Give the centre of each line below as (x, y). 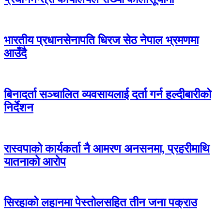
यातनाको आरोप (35, 162)
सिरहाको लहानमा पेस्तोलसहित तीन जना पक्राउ (101, 203)
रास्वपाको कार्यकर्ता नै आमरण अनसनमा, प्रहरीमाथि (107, 148)
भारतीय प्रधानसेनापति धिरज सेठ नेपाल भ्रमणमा (101, 40)
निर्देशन (19, 107)
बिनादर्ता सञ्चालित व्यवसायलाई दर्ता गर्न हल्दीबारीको (108, 94)
